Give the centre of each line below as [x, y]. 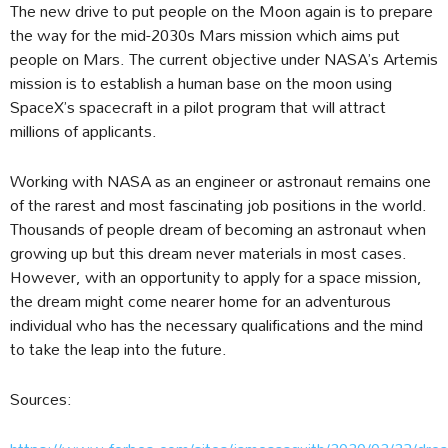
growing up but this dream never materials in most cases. [208, 253]
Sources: [41, 399]
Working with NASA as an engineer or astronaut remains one [220, 181]
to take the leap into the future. [118, 349]
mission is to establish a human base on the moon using [201, 83]
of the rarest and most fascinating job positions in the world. [218, 205]
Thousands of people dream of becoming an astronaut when [218, 229]
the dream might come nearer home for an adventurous [200, 301]
